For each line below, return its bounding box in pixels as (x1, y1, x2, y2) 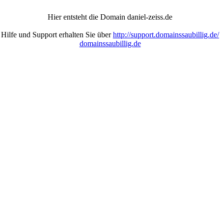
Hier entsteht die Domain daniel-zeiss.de (48, 13, 172, 21)
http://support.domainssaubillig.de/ (113, 30, 219, 39)
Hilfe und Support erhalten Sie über (1, 30, 113, 39)
